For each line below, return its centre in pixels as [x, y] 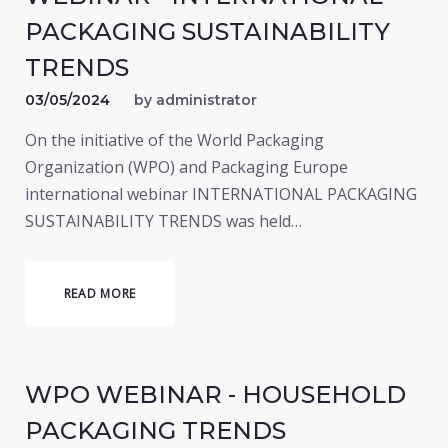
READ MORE [99, 293]
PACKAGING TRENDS [155, 430]
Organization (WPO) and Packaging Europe [186, 167]
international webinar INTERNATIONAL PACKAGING [221, 194]
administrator [206, 100]
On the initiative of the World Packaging [174, 140]
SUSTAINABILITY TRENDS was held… [163, 221]
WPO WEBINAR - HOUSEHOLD [215, 394]
